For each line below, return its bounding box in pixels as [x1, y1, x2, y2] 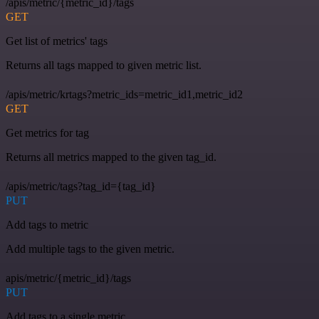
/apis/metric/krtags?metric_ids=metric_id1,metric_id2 [6, 88, 243, 101]
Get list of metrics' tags [6, 35, 108, 48]
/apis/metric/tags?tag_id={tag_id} [6, 180, 156, 193]
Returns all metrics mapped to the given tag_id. [6, 151, 216, 164]
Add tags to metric [6, 219, 88, 231]
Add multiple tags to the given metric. [6, 243, 174, 256]
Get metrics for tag [6, 127, 89, 140]
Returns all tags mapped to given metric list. [6, 59, 202, 72]
